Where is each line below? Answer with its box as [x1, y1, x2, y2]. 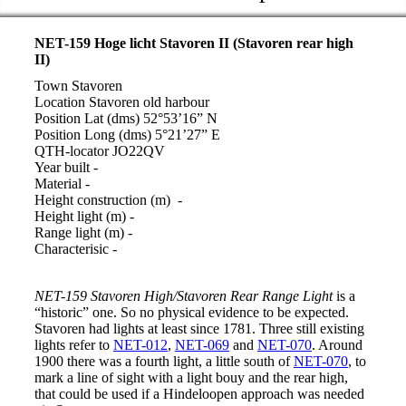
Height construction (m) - [34, 192, 182, 208]
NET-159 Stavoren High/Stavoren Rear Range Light [34, 288, 333, 304]
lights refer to [34, 337, 113, 353]
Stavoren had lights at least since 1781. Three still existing [34, 321, 364, 337]
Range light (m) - [34, 225, 132, 241]
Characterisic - [34, 241, 117, 257]
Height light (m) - [34, 208, 134, 225]
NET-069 [174, 337, 229, 353]
